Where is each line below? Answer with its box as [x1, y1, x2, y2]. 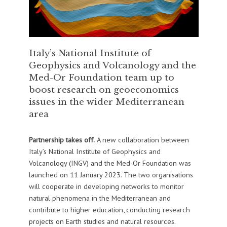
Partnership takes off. [28, 135, 95, 145]
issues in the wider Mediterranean [28, 96, 184, 108]
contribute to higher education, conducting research [28, 205, 190, 215]
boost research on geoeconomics [28, 84, 179, 96]
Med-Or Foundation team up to [28, 72, 174, 84]
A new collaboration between [94, 135, 189, 145]
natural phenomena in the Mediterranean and [28, 193, 171, 203]
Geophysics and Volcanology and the [28, 60, 196, 71]
